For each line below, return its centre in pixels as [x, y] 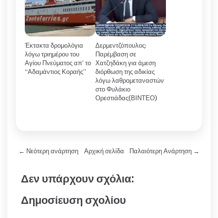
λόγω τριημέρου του [52, 54]
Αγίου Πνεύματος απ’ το [58, 63]
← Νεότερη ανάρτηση [48, 151]
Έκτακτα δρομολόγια [54, 46]
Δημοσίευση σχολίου [73, 200]
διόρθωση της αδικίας [125, 72]
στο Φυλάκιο [113, 90]
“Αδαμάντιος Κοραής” [55, 72]
